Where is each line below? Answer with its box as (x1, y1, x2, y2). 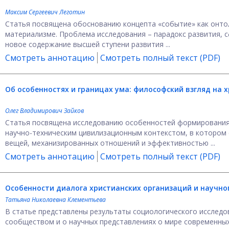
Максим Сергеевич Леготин (5, 8, 85, 16)
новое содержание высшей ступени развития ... (5, 39, 170, 49)
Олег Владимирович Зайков (5, 106, 84, 115)
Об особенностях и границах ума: (5, 84, 133, 94)
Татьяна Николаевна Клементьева (5, 195, 106, 204)
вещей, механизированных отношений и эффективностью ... (5, 138, 215, 148)
